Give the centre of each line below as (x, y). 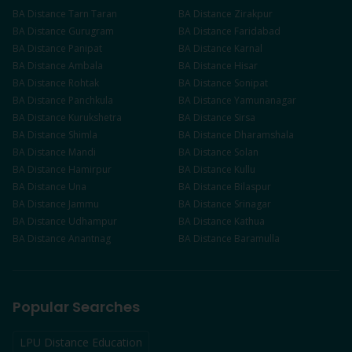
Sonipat (251, 83)
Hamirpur (90, 169)
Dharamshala (264, 135)
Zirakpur (253, 14)
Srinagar (253, 204)
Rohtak (84, 83)
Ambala (86, 66)
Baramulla (257, 238)
